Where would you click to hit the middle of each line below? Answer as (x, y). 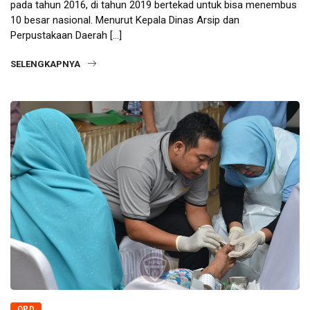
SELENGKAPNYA (45, 64)
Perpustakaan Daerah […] (66, 35)
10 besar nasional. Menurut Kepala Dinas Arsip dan (125, 20)
